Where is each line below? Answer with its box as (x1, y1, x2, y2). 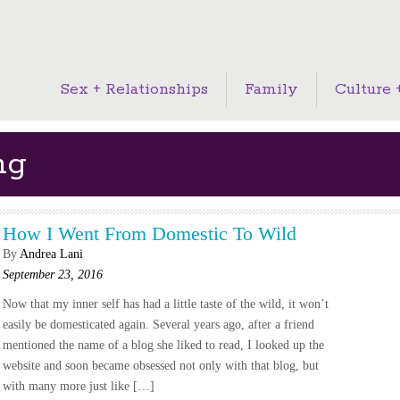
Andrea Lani (19, 247, 83, 261)
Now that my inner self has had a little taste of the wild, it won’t (2, 297, 329, 311)
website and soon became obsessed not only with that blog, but (2, 359, 319, 372)
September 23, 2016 (2, 268, 103, 281)
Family (244, 79, 298, 99)
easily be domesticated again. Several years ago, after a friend (2, 318, 314, 331)
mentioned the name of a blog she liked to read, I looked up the (2, 338, 324, 352)
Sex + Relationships (59, 79, 208, 99)
